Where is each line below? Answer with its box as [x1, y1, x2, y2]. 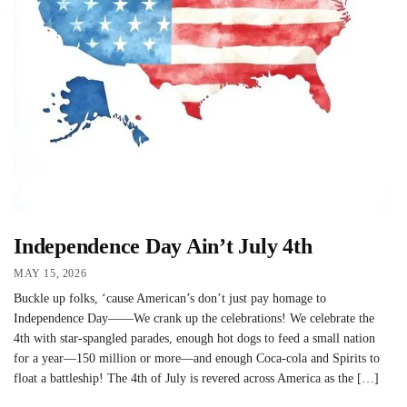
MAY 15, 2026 [14, 267, 87, 281]
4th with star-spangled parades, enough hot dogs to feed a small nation [14, 332, 375, 346]
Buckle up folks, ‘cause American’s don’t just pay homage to [14, 292, 326, 306]
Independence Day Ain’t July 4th [14, 234, 313, 259]
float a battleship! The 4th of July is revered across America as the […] [14, 372, 379, 386]
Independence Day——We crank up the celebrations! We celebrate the [14, 312, 374, 326]
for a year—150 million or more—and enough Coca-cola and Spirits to [14, 352, 380, 366]
